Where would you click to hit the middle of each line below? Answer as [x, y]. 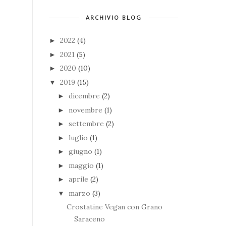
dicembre [85, 96]
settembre [87, 124]
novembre [86, 110]
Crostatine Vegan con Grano [114, 207]
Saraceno [89, 219]
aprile [79, 179]
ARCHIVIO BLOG [114, 18]
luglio [79, 137]
